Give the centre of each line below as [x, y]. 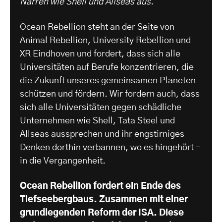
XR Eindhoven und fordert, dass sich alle [100, 54]
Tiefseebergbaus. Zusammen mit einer [104, 199]
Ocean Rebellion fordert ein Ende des [100, 186]
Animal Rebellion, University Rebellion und [105, 40]
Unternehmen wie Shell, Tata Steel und [97, 121]
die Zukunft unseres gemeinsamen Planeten [108, 81]
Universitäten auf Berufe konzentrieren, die [107, 67]
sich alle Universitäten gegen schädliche [101, 107]
